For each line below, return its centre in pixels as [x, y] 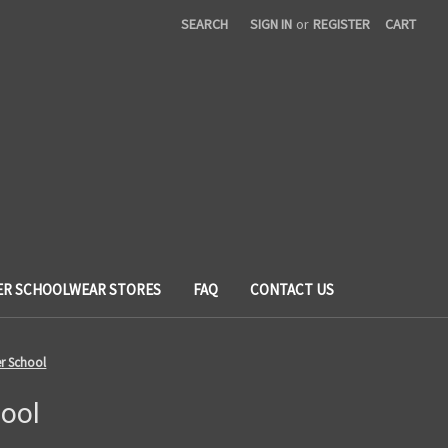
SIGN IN [271, 24]
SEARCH [205, 24]
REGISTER [342, 24]
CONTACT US [292, 289]
